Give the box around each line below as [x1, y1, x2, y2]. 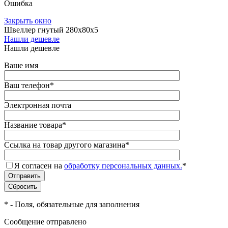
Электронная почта [4, 100, 71, 109]
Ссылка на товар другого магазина [4, 140, 125, 149]
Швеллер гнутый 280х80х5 [4, 25, 98, 34]
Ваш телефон [4, 80, 50, 90]
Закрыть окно [4, 16, 51, 25]
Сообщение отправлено [4, 217, 87, 226]
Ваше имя [4, 61, 38, 70]
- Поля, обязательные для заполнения [8, 199, 139, 209]
